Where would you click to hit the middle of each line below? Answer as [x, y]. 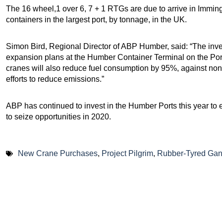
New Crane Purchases [58, 153]
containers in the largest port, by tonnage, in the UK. [96, 20]
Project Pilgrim [127, 153]
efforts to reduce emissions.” [55, 79]
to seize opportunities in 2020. [58, 117]
